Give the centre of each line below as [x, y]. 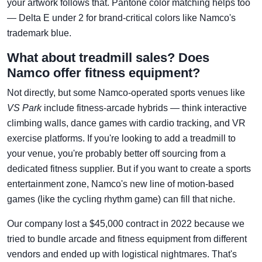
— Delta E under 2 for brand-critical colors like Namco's [121, 18]
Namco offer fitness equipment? [104, 73]
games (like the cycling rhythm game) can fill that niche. [121, 199]
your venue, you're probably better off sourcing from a [116, 154]
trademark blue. [39, 33]
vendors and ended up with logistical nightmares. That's [122, 254]
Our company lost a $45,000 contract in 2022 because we [126, 224]
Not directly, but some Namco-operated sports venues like [126, 93]
